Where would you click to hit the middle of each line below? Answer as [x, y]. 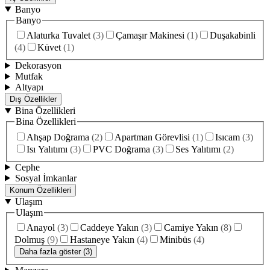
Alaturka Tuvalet [58, 36]
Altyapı [29, 87]
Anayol [41, 228]
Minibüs [175, 240]
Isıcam [228, 137]
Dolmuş [30, 240]
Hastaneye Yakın [102, 240]
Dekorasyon [38, 66]
